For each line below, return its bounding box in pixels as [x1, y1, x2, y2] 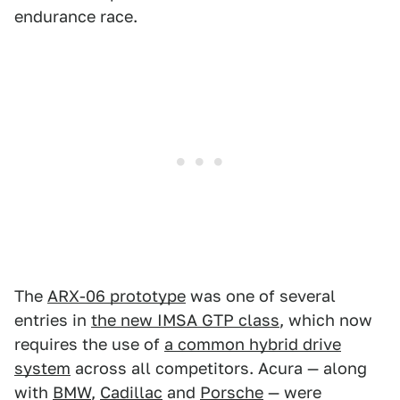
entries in [14, 311, 91, 330]
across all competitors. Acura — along [71, 359, 367, 379]
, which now [279, 311, 372, 330]
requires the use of [14, 335, 164, 354]
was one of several [186, 287, 336, 306]
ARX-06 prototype [47, 287, 186, 306]
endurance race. [14, 7, 137, 27]
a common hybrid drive [164, 335, 341, 354]
